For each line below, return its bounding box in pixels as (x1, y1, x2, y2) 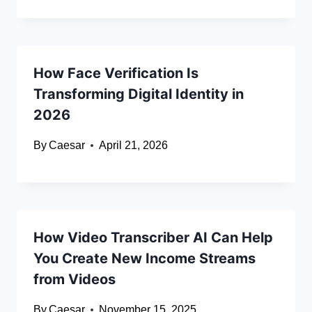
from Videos (33, 271, 116, 288)
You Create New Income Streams (33, 250, 256, 267)
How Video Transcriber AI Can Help (33, 229, 273, 247)
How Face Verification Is (33, 65, 198, 82)
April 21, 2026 (99, 139, 169, 152)
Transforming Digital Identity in (33, 86, 244, 103)
